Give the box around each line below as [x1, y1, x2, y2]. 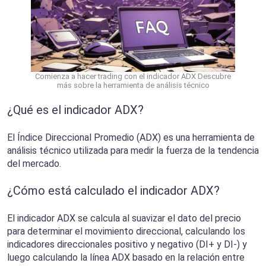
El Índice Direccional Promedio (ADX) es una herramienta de [7, 132, 255, 144]
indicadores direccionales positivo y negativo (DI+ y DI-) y [7, 239, 247, 251]
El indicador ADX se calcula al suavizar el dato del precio [7, 213, 241, 224]
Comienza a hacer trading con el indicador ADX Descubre [35, 72, 231, 81]
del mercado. [7, 158, 61, 170]
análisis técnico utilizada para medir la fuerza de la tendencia [7, 145, 259, 157]
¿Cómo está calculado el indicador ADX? [7, 183, 220, 198]
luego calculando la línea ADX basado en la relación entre [7, 252, 245, 264]
